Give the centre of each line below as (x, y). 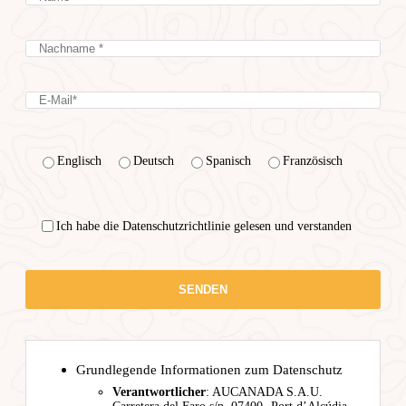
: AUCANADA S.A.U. (264, 392)
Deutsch (154, 161)
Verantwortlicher (159, 392)
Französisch (313, 161)
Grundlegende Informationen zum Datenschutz (209, 370)
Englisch (79, 161)
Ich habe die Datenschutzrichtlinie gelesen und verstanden (204, 226)
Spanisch (228, 161)
